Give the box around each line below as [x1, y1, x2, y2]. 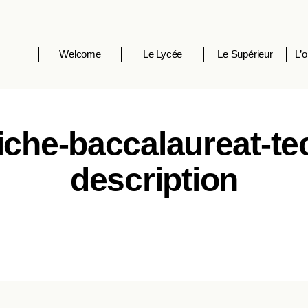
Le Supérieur [217, 47, 273, 60]
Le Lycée [142, 47, 183, 60]
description [70, 162, 238, 198]
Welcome [59, 47, 101, 60]
